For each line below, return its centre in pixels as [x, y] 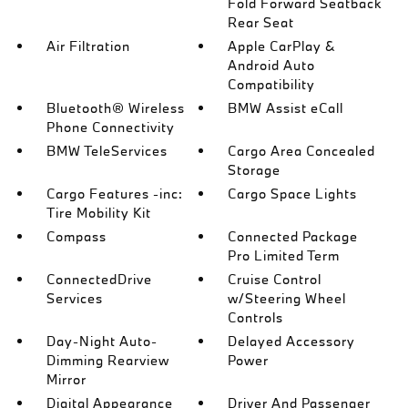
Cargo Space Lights [293, 194]
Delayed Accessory [292, 341]
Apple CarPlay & [282, 46]
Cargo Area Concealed [302, 151]
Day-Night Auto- [102, 341]
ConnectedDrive [99, 279]
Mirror [66, 379]
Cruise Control [275, 279]
